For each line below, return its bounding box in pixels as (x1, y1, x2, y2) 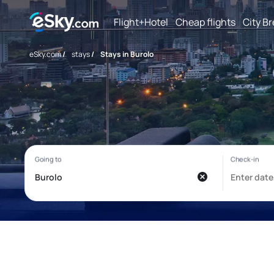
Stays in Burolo (100, 49, 154, 59)
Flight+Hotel (114, 15, 168, 29)
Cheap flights (176, 15, 235, 29)
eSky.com (29, 49, 61, 59)
